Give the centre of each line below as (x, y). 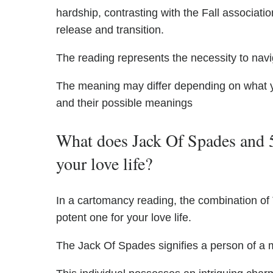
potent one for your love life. (124, 218)
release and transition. (110, 30)
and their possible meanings (124, 103)
